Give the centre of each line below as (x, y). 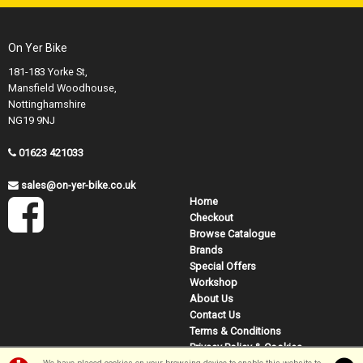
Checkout (211, 218)
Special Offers (223, 267)
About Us (211, 299)
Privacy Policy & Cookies (246, 348)
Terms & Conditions (235, 331)
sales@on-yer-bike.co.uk (78, 186)
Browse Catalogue (233, 234)
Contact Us (215, 315)
